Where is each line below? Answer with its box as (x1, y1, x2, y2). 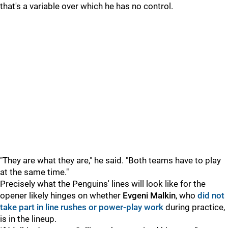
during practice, (163, 202, 225, 212)
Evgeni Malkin (123, 190, 176, 201)
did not (197, 190, 224, 201)
